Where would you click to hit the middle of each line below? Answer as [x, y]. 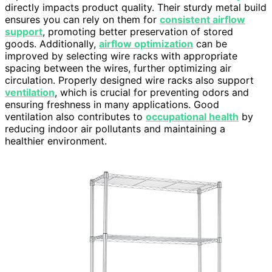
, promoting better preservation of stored [138, 32]
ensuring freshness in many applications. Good [112, 105]
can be [210, 44]
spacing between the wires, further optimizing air [118, 68]
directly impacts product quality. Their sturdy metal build [136, 8]
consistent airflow [202, 20]
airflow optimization [146, 44]
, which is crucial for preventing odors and [152, 93]
